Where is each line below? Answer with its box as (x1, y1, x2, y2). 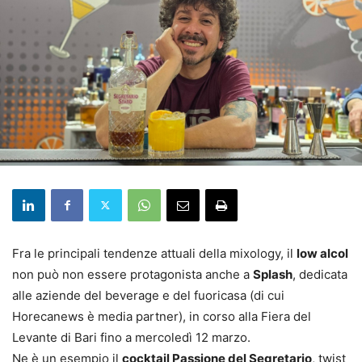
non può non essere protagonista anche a (12, 266, 253, 282)
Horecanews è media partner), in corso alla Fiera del (12, 308, 311, 324)
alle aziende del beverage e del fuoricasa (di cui (12, 287, 284, 303)
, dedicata (293, 266, 347, 282)
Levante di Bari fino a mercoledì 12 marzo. (12, 329, 250, 345)
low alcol (297, 245, 348, 261)
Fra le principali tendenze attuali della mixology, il (12, 245, 297, 261)
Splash (253, 266, 293, 282)
